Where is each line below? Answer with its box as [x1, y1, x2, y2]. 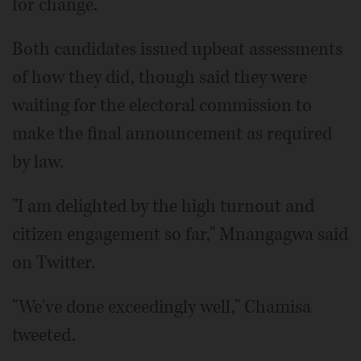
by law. [12, 149, 64, 174]
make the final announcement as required [12, 121, 332, 146]
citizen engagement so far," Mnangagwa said [12, 222, 348, 247]
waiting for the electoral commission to [12, 93, 312, 118]
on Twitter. [12, 250, 95, 275]
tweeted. [12, 322, 76, 347]
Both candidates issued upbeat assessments [12, 36, 342, 61]
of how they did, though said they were [12, 64, 307, 89]
